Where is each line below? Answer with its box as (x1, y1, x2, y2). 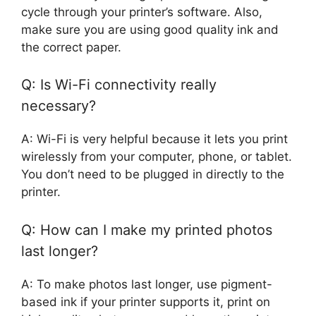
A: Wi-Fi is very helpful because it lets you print (21, 132, 288, 147)
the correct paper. (21, 39, 121, 54)
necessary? (21, 97, 96, 115)
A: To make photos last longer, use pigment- (21, 276, 272, 291)
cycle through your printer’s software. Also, (21, 4, 262, 19)
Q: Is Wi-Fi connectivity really (21, 76, 217, 94)
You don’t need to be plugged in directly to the (21, 167, 284, 182)
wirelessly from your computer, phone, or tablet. (21, 150, 292, 164)
